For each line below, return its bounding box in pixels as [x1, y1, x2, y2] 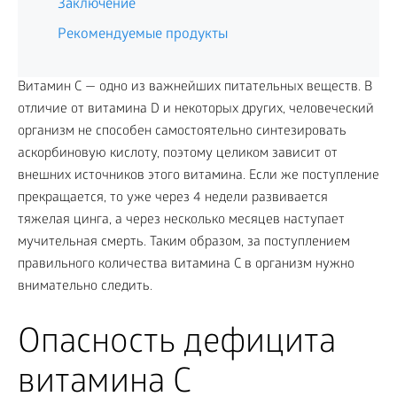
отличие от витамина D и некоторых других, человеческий [18, 102, 374, 118]
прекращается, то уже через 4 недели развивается [18, 191, 328, 206]
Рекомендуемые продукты [58, 27, 228, 43]
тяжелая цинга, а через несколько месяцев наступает [18, 213, 345, 229]
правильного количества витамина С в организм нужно [18, 257, 354, 273]
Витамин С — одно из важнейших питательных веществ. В [18, 80, 372, 96]
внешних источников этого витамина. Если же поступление [18, 168, 379, 184]
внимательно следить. [18, 279, 152, 295]
